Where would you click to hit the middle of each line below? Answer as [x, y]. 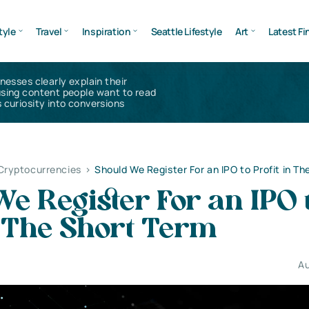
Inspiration [106, 31]
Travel [49, 31]
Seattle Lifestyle [186, 31]
